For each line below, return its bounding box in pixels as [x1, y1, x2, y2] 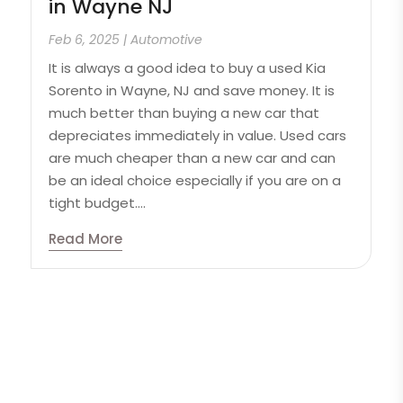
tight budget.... [49, 193, 147, 212]
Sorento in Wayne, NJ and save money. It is [49, 80, 336, 100]
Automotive [130, 30, 203, 49]
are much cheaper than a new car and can [49, 148, 336, 167]
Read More [49, 228, 123, 248]
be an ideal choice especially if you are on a [49, 170, 342, 190]
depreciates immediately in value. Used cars [49, 125, 347, 145]
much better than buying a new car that [49, 103, 320, 122]
